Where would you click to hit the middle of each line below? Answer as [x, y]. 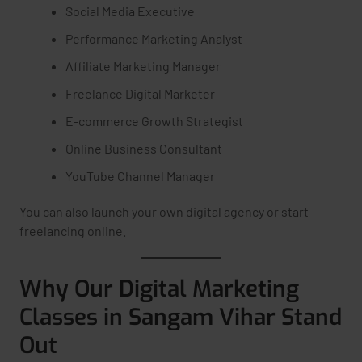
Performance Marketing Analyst [154, 38]
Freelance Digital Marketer [140, 93]
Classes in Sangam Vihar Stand [181, 317]
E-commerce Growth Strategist [154, 121]
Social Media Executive [130, 11]
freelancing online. [73, 231]
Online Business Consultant [144, 148]
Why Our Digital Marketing [159, 289]
